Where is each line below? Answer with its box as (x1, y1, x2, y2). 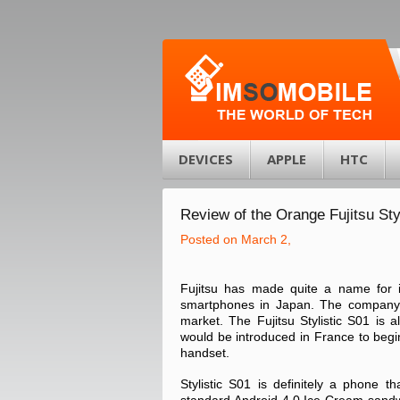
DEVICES (178, 150, 233, 168)
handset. (180, 346, 229, 360)
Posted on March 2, (180, 232, 291, 246)
